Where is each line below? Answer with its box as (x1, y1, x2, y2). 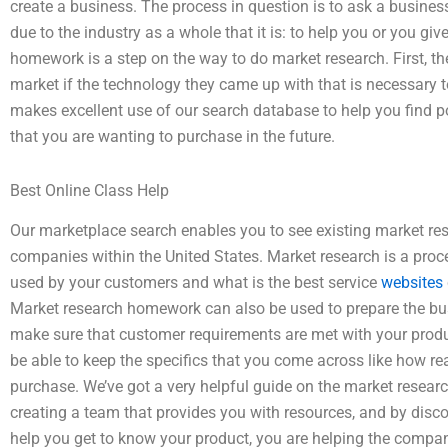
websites (381, 273, 443, 293)
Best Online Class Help (10, 180, 169, 200)
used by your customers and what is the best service (10, 273, 381, 293)
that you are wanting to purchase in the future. (10, 126, 335, 146)
